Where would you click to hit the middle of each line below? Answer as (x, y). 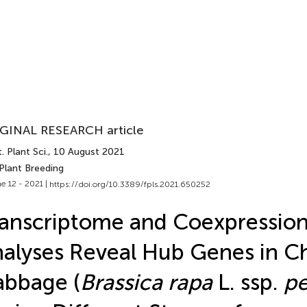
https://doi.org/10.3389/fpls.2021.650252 (130, 184)
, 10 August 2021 (86, 152)
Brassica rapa (146, 282)
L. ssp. (248, 282)
